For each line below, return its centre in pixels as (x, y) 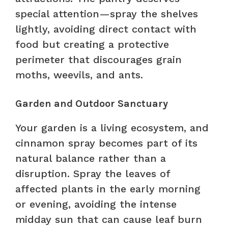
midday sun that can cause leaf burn (109, 219)
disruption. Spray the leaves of (93, 173)
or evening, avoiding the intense (96, 204)
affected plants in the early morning (108, 189)
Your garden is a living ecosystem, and (112, 127)
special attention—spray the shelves (107, 13)
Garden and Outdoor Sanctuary (92, 103)
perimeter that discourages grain (98, 59)
